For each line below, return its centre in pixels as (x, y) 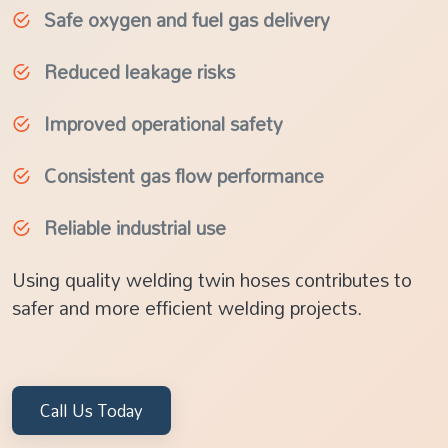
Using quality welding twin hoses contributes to (212, 280)
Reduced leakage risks (139, 72)
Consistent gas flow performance (184, 176)
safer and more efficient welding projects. (187, 308)
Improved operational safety (163, 124)
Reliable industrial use (135, 228)
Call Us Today (91, 411)
